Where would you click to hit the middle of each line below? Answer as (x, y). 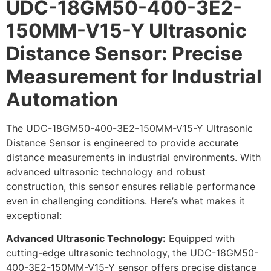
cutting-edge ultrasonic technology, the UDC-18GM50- (132, 253)
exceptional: (34, 215)
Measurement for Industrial (134, 76)
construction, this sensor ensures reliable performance (131, 186)
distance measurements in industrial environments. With (133, 157)
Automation (62, 99)
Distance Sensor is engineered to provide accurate (122, 142)
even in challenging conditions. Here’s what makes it (126, 201)
